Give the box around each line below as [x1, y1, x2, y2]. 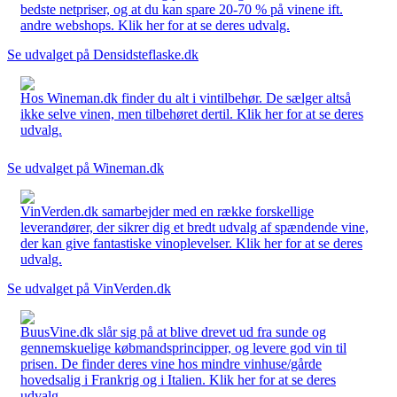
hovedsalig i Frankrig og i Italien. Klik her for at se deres [20, 371, 336, 387]
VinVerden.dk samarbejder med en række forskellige [20, 203, 314, 219]
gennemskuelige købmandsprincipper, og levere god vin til [20, 339, 346, 355]
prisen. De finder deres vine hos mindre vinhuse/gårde [20, 355, 322, 371]
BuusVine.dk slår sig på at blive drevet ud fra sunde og [20, 323, 326, 339]
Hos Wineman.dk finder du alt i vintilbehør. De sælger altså [20, 90, 351, 105]
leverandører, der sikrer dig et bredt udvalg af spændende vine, [20, 219, 369, 235]
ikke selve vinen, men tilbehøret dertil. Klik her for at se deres [20, 105, 363, 121]
